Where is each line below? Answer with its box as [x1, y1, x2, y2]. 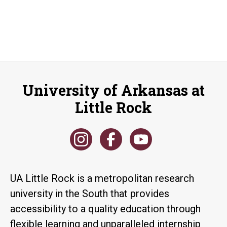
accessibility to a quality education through [10, 202, 201, 215]
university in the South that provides [10, 187, 169, 200]
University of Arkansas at [22, 80, 205, 100]
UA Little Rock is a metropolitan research [10, 172, 194, 184]
